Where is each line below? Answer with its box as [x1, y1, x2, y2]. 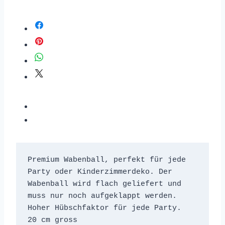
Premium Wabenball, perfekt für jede [27, 155, 186, 164]
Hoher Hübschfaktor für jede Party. [27, 203, 181, 212]
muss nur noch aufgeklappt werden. [27, 191, 177, 200]
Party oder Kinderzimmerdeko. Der [27, 167, 172, 176]
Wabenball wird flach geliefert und [27, 179, 181, 188]
